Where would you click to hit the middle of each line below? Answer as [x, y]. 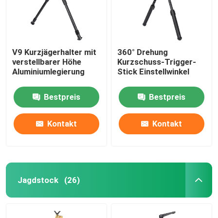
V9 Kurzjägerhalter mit [54, 52]
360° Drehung [143, 52]
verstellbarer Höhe [47, 62]
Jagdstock [38, 180]
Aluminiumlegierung [49, 71]
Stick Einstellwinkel [154, 71]
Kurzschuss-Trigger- [157, 62]
